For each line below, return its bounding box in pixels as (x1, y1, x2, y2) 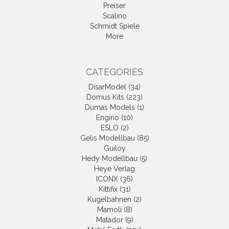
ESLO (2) (100, 124, 129, 132)
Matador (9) (96, 216, 133, 224)
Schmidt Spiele (89, 22, 140, 31)
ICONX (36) (96, 175, 133, 184)
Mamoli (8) (97, 205, 132, 214)
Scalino (102, 12, 127, 20)
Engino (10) (96, 113, 133, 122)
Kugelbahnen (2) (87, 195, 142, 204)
